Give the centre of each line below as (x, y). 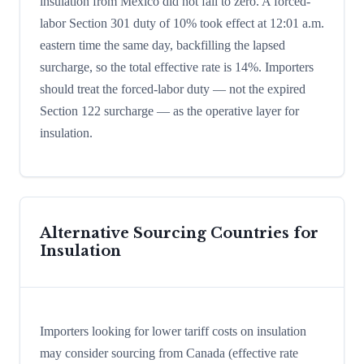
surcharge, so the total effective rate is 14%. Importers (177, 67)
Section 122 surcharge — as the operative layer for (169, 111)
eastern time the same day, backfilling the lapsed (162, 45)
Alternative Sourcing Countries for (179, 233)
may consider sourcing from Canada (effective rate (169, 353)
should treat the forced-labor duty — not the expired (173, 89)
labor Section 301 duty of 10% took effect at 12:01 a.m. (182, 24)
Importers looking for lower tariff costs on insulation (173, 331)
